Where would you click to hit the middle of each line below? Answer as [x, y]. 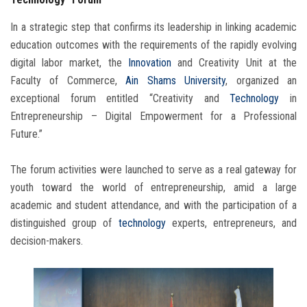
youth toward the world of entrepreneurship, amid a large [153, 188]
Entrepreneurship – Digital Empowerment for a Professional [153, 116]
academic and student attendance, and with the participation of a [153, 206]
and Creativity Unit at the [234, 63]
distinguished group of [64, 223]
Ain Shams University [176, 81]
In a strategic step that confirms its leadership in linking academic [153, 27]
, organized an [261, 81]
